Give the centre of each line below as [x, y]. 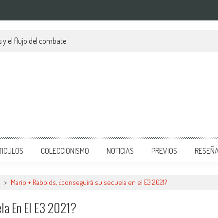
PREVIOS [164, 151]
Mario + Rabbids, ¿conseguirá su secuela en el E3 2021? [89, 182]
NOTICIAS [120, 151]
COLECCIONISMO [65, 151]
